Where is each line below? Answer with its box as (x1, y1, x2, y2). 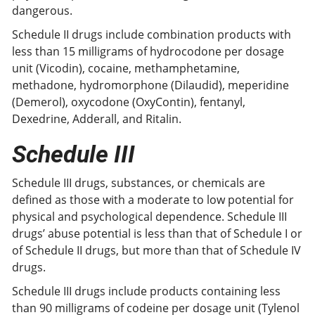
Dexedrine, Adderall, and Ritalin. (12, 111, 181, 127)
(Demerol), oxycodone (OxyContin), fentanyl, (12, 94, 245, 110)
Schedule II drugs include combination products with (12, 27, 291, 42)
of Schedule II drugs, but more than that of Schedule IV (12, 243, 301, 258)
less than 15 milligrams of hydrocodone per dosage (12, 44, 284, 59)
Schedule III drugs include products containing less (12, 283, 281, 299)
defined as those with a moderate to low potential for (12, 192, 294, 207)
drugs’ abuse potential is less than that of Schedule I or (12, 226, 302, 241)
